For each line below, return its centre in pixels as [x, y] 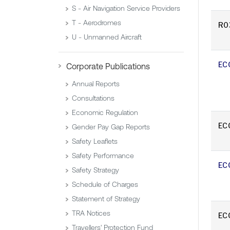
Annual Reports [96, 84]
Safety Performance [103, 156]
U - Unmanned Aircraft [107, 37]
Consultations [93, 98]
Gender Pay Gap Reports [111, 127]
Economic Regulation [105, 113]
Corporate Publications [108, 66]
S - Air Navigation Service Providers [126, 8]
